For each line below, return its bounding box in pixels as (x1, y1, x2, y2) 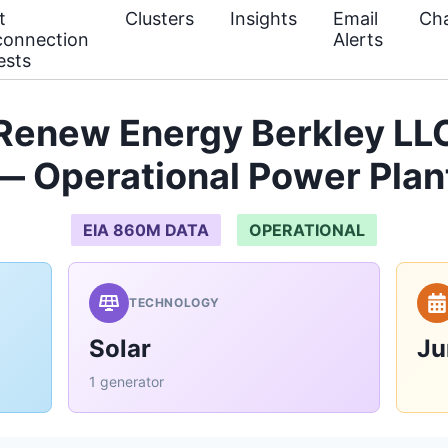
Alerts (333, 29, 383, 50)
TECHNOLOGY (129, 295, 220, 310)
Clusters (125, 8, 194, 29)
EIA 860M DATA (83, 220, 209, 240)
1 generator (89, 373, 164, 390)
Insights (230, 8, 297, 29)
